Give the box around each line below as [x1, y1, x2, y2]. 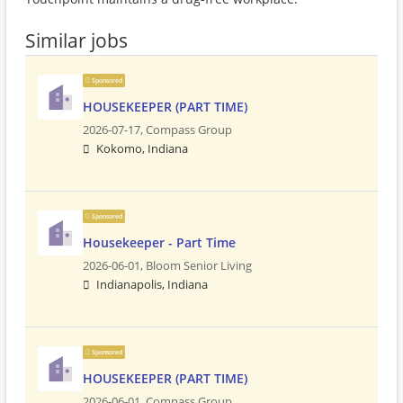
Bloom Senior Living [146, 258, 252, 273]
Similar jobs [25, 28, 128, 53]
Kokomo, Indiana [96, 141, 188, 157]
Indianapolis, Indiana [96, 277, 208, 292]
